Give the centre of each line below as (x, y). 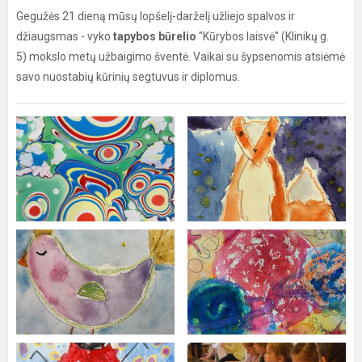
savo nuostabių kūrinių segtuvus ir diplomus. (128, 77)
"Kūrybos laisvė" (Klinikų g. (263, 36)
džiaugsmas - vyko (63, 36)
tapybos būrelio (154, 36)
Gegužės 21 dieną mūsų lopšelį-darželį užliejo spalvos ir (156, 16)
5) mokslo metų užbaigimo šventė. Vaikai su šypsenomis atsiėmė (181, 57)
